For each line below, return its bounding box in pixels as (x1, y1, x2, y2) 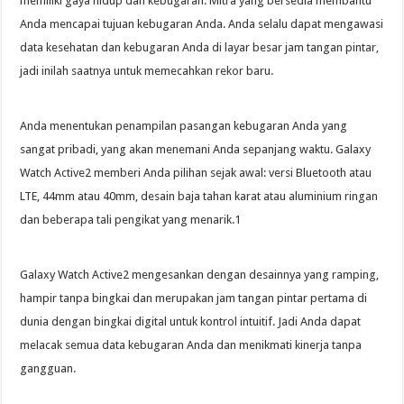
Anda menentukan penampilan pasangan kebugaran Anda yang (20, 118, 348, 133)
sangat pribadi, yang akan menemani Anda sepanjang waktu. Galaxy (20, 142, 372, 156)
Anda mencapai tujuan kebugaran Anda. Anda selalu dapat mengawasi (20, 16, 384, 31)
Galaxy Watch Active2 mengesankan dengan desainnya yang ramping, (20, 267, 380, 281)
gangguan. (20, 361, 77, 375)
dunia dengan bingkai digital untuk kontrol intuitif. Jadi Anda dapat (20, 314, 362, 328)
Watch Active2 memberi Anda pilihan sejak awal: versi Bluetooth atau (20, 165, 372, 179)
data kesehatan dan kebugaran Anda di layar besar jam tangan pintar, (20, 40, 380, 54)
